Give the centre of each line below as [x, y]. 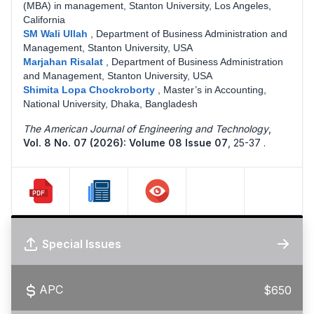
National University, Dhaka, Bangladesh [110, 103]
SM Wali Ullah [57, 33]
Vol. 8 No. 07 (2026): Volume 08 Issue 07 [125, 142]
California [44, 19]
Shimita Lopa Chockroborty [90, 89]
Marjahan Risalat [64, 61]
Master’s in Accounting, [215, 89]
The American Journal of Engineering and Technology [146, 128]
